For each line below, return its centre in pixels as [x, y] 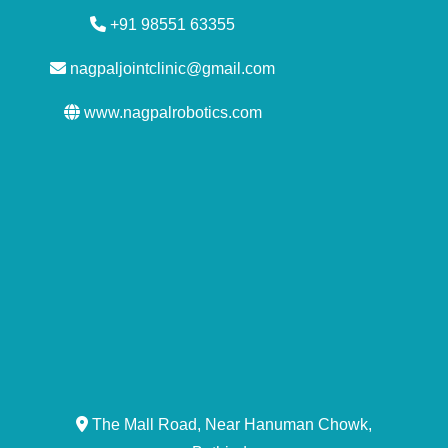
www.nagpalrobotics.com [170, 112]
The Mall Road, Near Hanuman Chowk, [230, 424]
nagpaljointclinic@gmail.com [170, 68]
